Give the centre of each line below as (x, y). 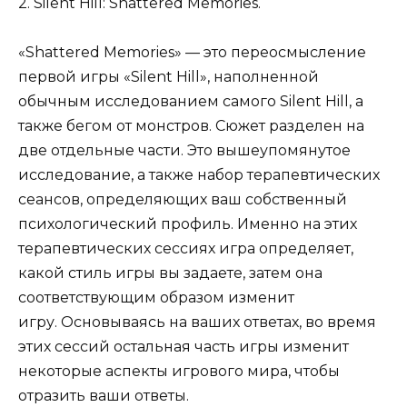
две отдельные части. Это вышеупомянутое (184, 151)
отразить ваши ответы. (104, 396)
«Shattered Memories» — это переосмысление (192, 53)
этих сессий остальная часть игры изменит (184, 347)
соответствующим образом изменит (156, 298)
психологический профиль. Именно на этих (188, 224)
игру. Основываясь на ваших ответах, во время (197, 323)
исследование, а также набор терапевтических (199, 175)
